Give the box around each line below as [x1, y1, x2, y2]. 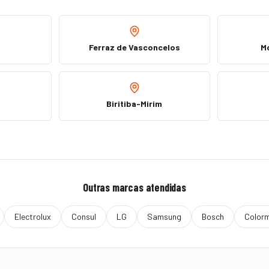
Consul [71, 211, 96, 222]
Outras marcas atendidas [83, 181, 186, 194]
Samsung [147, 211, 181, 222]
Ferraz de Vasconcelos [88, 42, 180, 52]
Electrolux [14, 211, 51, 222]
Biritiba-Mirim [106, 98, 163, 109]
